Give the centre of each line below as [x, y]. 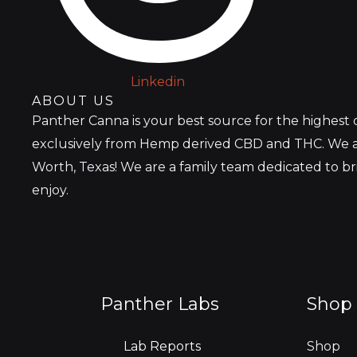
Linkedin [158, 82]
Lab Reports [162, 347]
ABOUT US [73, 101]
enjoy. [50, 190]
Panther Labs [162, 304]
